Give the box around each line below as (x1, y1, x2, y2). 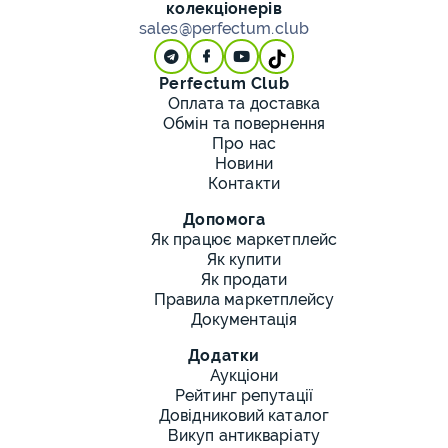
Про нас (212, 134, 276, 153)
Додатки (187, 346, 261, 365)
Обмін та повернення (163, 114, 325, 133)
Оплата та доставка (167, 94, 321, 113)
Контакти (208, 174, 280, 193)
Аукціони (209, 366, 279, 385)
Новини (215, 154, 273, 173)
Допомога (182, 210, 266, 229)
